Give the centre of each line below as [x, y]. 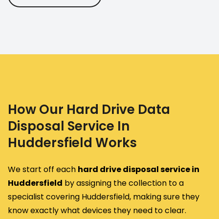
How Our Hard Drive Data [89, 109]
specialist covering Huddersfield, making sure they [104, 197]
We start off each [43, 169]
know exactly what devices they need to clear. [97, 210]
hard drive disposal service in [139, 169]
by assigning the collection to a [123, 183]
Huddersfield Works [72, 142]
